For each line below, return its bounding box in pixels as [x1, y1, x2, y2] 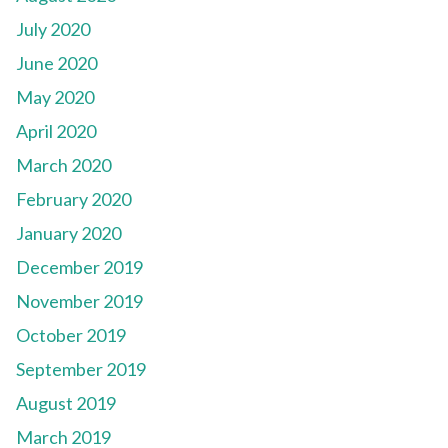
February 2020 [16, 188, 131, 211]
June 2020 [16, 52, 97, 75]
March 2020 [16, 154, 111, 177]
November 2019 [16, 290, 143, 313]
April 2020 [16, 120, 96, 143]
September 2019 [16, 358, 146, 381]
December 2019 [16, 256, 143, 279]
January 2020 [16, 222, 121, 245]
